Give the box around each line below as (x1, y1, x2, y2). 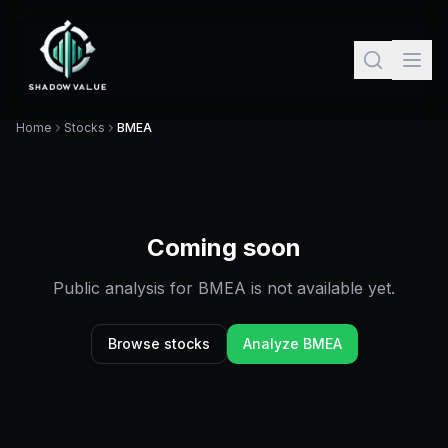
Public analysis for (53, 278, 198, 298)
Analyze (242, 335, 303, 352)
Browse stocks (107, 335, 210, 352)
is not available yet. (246, 278, 395, 298)
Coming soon (147, 233, 301, 262)
